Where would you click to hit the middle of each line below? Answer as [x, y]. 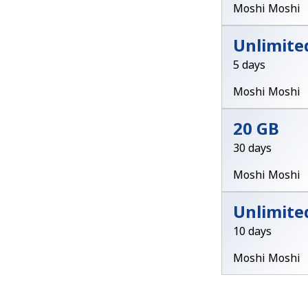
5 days [249, 64]
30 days [252, 147]
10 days [252, 231]
